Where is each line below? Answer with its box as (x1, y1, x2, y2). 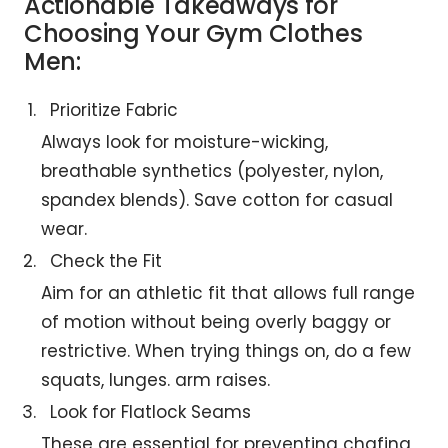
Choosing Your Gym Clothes (24, 16, 363, 50)
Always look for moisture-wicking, (41, 129, 328, 154)
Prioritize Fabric (50, 97, 178, 122)
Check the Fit (50, 248, 162, 273)
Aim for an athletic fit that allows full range (41, 280, 415, 305)
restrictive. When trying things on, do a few (41, 338, 411, 363)
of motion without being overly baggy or (41, 309, 391, 334)
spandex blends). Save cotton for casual (41, 187, 393, 212)
